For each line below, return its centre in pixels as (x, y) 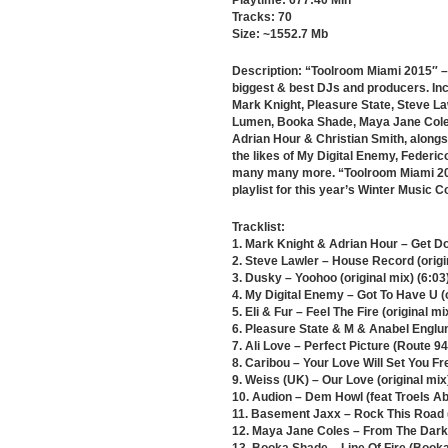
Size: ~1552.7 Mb (280, 34)
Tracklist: (258, 227)
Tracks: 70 (262, 17)
